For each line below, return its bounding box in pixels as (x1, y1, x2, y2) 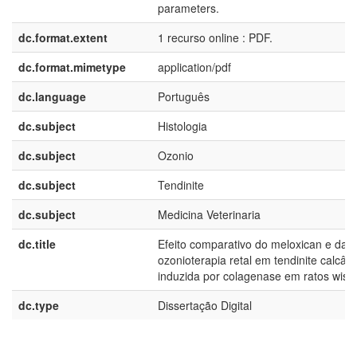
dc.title (18, 236, 56, 252)
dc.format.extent (18, 29, 108, 45)
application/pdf (158, 59, 231, 75)
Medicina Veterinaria (158, 206, 261, 222)
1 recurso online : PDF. (158, 29, 273, 45)
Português (158, 88, 210, 104)
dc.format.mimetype (18, 59, 126, 75)
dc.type (18, 297, 59, 313)
